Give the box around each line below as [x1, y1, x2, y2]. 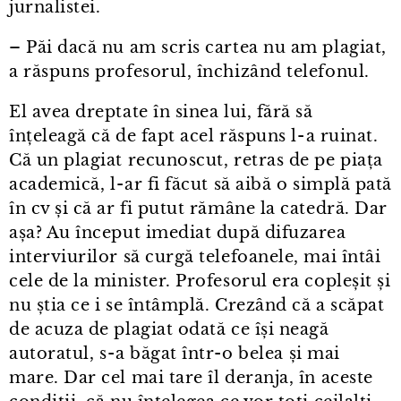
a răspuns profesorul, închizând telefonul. [9, 62, 370, 82]
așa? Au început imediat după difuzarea [9, 223, 346, 243]
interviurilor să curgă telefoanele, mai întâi [9, 247, 381, 268]
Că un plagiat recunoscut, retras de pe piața [9, 150, 383, 171]
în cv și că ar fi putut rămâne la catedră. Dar [9, 199, 388, 219]
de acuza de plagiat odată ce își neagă [9, 320, 329, 340]
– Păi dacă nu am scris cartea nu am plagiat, [9, 38, 387, 58]
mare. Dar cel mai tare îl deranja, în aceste [9, 368, 373, 388]
